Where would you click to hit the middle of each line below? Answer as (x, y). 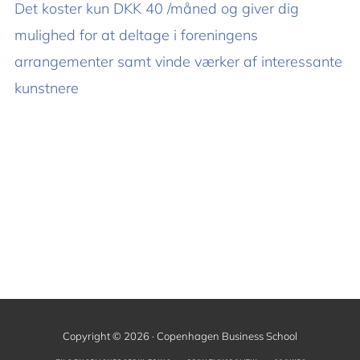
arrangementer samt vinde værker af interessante (178, 61)
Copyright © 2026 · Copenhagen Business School (180, 336)
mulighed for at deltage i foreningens (136, 35)
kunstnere (47, 88)
